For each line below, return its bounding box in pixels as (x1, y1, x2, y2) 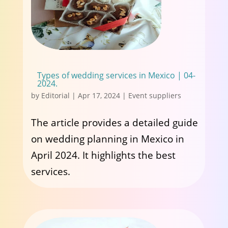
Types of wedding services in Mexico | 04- (37, 70, 195, 81)
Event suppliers (128, 91, 181, 100)
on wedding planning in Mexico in (31, 132, 184, 146)
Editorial (41, 91, 70, 100)
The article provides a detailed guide (31, 116, 198, 129)
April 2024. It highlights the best (31, 149, 176, 162)
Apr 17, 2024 (77, 91, 120, 100)
